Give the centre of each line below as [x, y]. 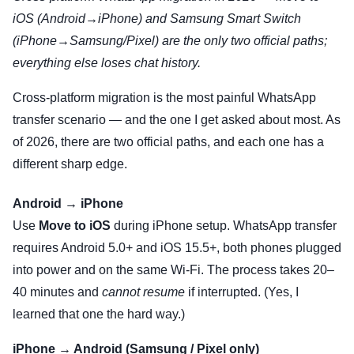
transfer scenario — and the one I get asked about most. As [177, 120]
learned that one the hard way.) [99, 314]
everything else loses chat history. [107, 63]
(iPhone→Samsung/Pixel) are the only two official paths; [170, 41]
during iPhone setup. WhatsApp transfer [224, 226]
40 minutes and [57, 292]
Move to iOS [75, 226]
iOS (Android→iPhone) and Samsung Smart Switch [157, 19]
